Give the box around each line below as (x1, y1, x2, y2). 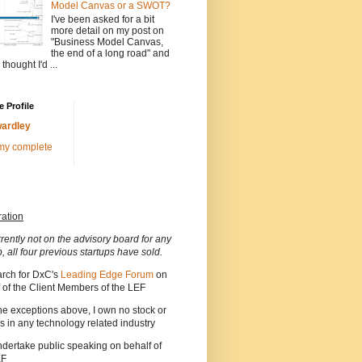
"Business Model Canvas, (50, 36, 163, 48)
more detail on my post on (50, 24, 164, 36)
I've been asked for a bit (50, 13, 154, 25)
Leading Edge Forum (61, 269, 154, 281)
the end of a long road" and (50, 47, 170, 59)
